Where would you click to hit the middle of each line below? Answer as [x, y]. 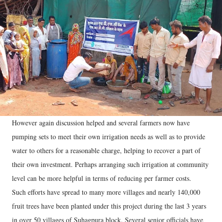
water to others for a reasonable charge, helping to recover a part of [106, 150]
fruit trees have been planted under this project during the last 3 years [109, 206]
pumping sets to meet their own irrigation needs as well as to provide [109, 136]
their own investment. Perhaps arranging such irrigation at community [110, 164]
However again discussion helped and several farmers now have [101, 122]
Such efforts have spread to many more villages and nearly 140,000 [106, 192]
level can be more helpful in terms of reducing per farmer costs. [102, 178]
